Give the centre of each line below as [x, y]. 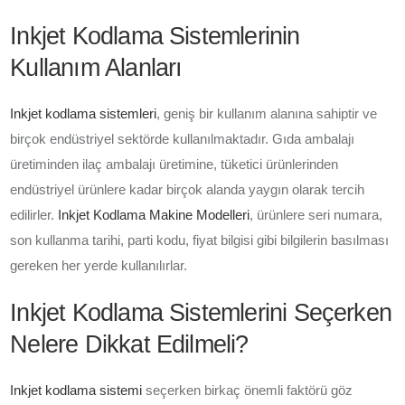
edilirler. [34, 215]
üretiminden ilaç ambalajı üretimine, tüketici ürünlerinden [174, 164]
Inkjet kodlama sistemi [76, 390]
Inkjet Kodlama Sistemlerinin [155, 36]
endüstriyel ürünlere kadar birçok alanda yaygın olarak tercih [188, 189]
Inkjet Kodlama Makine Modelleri [154, 215]
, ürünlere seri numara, [316, 215]
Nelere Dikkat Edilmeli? [129, 344]
